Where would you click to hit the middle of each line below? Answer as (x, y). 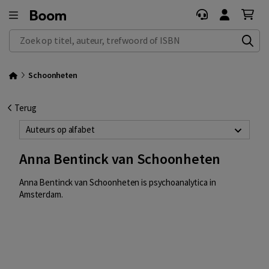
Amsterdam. (41, 195)
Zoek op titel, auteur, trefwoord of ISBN (84, 36)
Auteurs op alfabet (60, 129)
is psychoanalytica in (178, 183)
